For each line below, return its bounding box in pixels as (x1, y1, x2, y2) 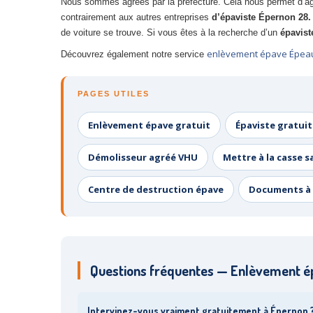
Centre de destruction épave (88, 183, 224, 196)
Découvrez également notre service (61, 49, 207, 59)
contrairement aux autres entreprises (61, 12, 212, 22)
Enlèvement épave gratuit (88, 119, 210, 131)
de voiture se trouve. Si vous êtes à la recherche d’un (61, 27, 280, 38)
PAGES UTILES (78, 89, 150, 98)
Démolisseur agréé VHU (88, 151, 198, 163)
